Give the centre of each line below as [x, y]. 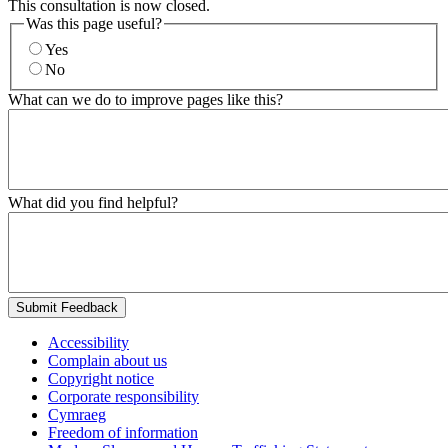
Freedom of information [123, 432]
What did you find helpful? [93, 202]
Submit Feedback [67, 307]
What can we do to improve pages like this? [145, 99]
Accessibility [88, 342]
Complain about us [107, 360]
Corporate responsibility [123, 396]
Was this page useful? [94, 24]
